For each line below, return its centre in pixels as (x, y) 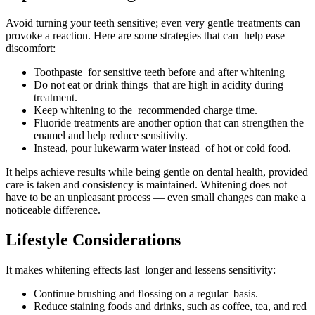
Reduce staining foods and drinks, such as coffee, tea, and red (170, 307)
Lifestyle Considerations (93, 240)
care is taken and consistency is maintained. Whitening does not (146, 185)
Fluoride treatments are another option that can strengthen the (169, 123)
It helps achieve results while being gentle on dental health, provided (157, 172)
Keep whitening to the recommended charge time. (146, 110)
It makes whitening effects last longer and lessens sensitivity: (141, 270)
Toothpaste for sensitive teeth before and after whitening (159, 72)
